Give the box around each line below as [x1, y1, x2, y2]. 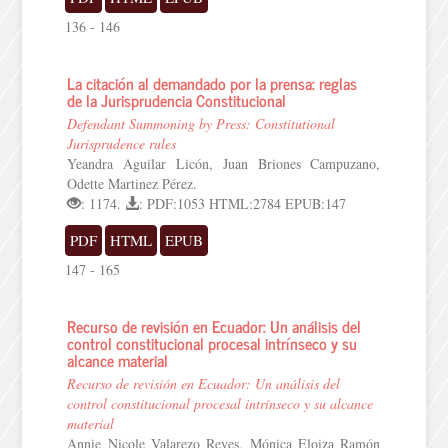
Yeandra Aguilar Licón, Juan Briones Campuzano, [67, 154, 381, 173]
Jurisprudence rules [67, 134, 177, 153]
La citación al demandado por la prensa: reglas [67, 70, 358, 96]
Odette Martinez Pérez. [67, 174, 198, 193]
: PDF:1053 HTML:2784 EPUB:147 [139, 194, 347, 213]
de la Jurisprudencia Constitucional [67, 87, 287, 113]
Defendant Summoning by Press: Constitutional [67, 114, 336, 133]
